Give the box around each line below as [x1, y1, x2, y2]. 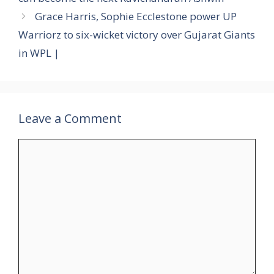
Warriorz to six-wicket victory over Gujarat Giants [18, 28, 255, 42]
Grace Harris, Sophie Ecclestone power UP [35, 9, 237, 24]
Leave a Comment [18, 110, 122, 127]
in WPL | [18, 46, 59, 61]
